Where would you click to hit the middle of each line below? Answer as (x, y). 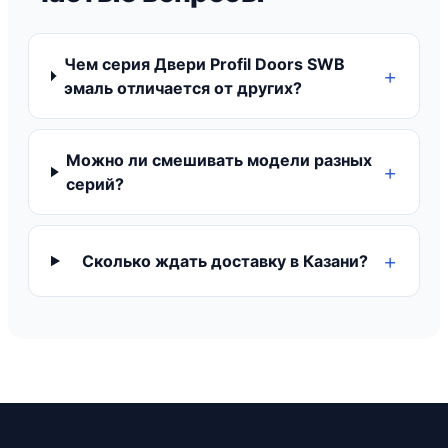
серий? (95, 184)
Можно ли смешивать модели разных (219, 160)
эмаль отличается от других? (182, 88)
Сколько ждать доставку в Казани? (225, 261)
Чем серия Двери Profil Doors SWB (204, 64)
